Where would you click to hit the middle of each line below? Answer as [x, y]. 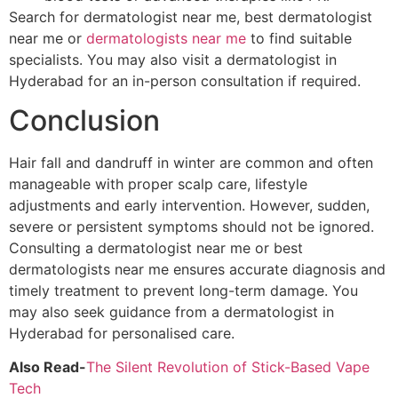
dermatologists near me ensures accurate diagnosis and [197, 269]
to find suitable [299, 38]
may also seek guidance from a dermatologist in [171, 311]
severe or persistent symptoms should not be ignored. [191, 226]
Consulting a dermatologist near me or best [156, 247]
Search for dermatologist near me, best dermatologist [191, 16]
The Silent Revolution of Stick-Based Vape [228, 367]
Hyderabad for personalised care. [122, 333]
